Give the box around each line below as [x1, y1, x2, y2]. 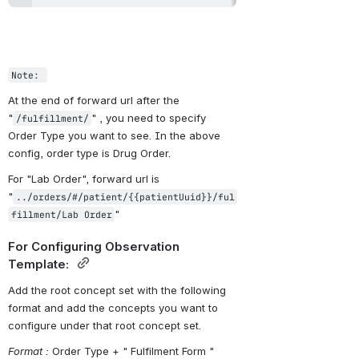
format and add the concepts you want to [8, 301, 218, 315]
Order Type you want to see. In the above [8, 129, 220, 143]
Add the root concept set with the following [8, 284, 226, 297]
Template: [8, 257, 72, 272]
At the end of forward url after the [8, 94, 179, 107]
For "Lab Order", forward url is [8, 171, 159, 185]
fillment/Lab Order [10, 208, 112, 220]
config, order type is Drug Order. [8, 147, 171, 160]
